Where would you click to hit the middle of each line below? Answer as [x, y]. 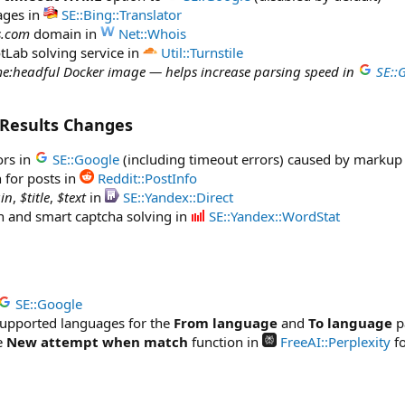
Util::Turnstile [202, 52]
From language [226, 323]
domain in [65, 33]
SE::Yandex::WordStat [274, 216]
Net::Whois [152, 33]
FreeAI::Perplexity [335, 342]
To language [350, 323]
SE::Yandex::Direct [178, 197]
